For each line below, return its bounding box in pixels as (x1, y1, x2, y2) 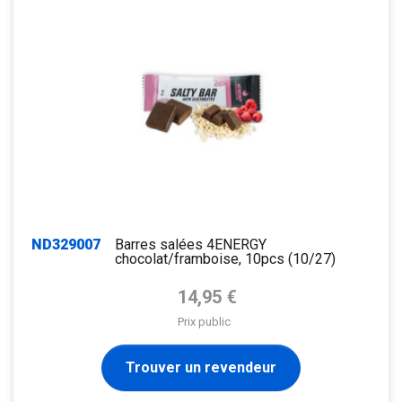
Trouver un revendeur (126, 358, 276, 376)
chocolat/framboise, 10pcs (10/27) (115, 249, 336, 267)
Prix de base (177, 281, 258, 299)
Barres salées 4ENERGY (115, 235, 267, 253)
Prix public (178, 314, 232, 328)
